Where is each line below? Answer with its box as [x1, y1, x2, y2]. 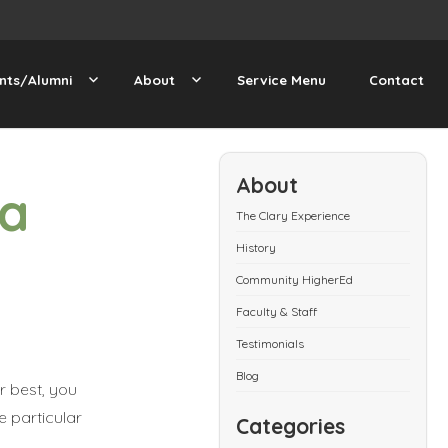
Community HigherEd [236, 271, 354, 287]
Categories [236, 412, 346, 439]
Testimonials [236, 335, 305, 351]
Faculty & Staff [236, 303, 318, 319]
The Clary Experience [236, 207, 351, 223]
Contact [369, 71, 425, 88]
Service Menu [236, 71, 326, 88]
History [236, 239, 277, 255]
